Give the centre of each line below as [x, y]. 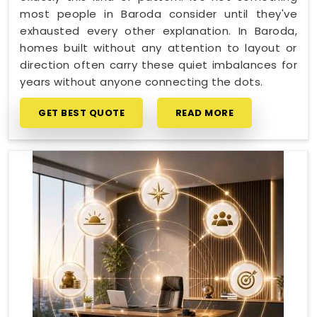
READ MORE [204, 113]
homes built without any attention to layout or [158, 48]
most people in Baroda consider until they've [158, 14]
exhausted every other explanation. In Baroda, [158, 31]
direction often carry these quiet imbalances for [158, 65]
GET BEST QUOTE [81, 113]
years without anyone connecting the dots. [142, 82]
